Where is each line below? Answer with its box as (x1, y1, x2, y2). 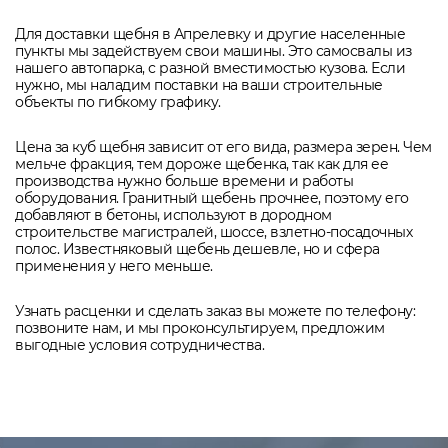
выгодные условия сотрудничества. (15, 336, 264, 355)
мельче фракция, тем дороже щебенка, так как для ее (15, 155, 388, 174)
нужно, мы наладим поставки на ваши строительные (15, 76, 383, 95)
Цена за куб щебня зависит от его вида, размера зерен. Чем (15, 138, 432, 157)
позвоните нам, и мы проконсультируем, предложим (15, 319, 385, 338)
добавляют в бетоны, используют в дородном (15, 206, 332, 225)
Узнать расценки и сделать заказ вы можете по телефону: (15, 302, 415, 321)
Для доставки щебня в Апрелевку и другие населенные (15, 25, 405, 44)
